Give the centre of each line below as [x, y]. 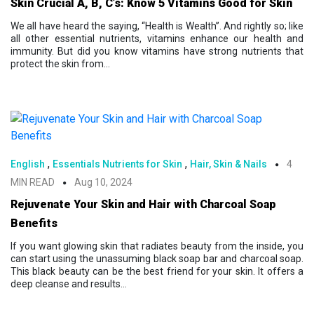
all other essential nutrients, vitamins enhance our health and [157, 39]
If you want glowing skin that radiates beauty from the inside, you [157, 246]
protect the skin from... [60, 64]
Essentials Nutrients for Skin [117, 164]
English [28, 164]
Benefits [34, 224]
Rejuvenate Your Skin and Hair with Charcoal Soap [143, 205]
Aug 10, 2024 [103, 183]
